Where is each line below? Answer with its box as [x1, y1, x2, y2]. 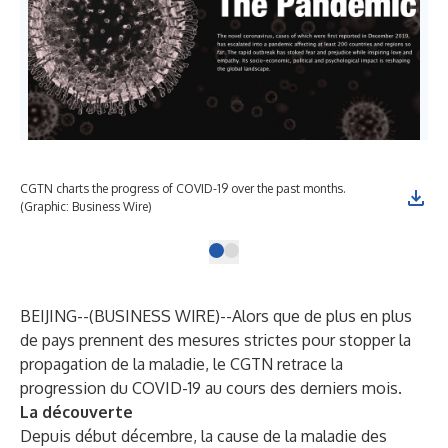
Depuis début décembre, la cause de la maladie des [20, 426, 387, 446]
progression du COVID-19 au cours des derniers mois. [20, 378, 402, 398]
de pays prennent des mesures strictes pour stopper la [20, 330, 411, 350]
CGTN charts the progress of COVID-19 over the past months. [20, 181, 346, 196]
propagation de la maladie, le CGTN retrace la [20, 354, 343, 374]
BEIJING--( [20, 306, 94, 326]
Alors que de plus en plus [232, 306, 412, 326]
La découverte [20, 402, 133, 422]
